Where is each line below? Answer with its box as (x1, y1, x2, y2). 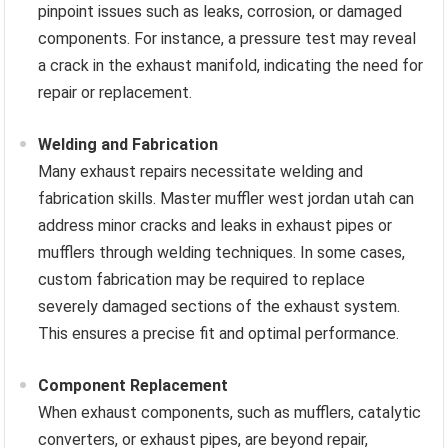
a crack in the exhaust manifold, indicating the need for (38, 56, 424, 76)
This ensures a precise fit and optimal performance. (38, 324, 400, 344)
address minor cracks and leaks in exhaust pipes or (38, 216, 393, 236)
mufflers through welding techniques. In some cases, (38, 243, 406, 263)
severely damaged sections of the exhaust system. (38, 297, 401, 317)
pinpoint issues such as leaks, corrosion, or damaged (38, 2, 403, 22)
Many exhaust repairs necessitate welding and (38, 162, 364, 182)
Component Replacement (38, 376, 229, 396)
